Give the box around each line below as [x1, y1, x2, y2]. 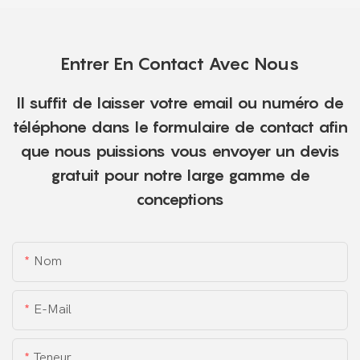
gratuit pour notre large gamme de [50, 166, 310, 186]
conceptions [136, 190, 224, 210]
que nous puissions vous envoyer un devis [20, 141, 340, 162]
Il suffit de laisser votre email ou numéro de [16, 93, 344, 113]
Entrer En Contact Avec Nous [60, 53, 300, 75]
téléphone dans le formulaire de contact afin [12, 117, 348, 137]
